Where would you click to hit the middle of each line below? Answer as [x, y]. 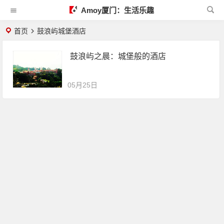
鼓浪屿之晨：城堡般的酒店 [118, 56]
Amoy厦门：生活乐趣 [116, 10]
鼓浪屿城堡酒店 [62, 31]
